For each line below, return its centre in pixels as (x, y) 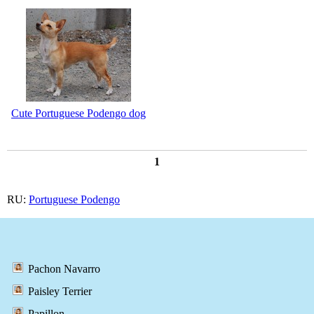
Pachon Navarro (64, 269)
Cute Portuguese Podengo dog (78, 113)
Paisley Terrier (60, 292)
